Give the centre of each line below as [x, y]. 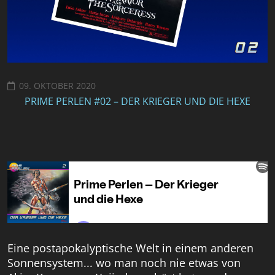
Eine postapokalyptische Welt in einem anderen [130, 248]
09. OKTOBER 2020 [57, 86]
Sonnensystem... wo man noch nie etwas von [124, 263]
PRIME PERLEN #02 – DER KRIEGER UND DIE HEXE [137, 102]
